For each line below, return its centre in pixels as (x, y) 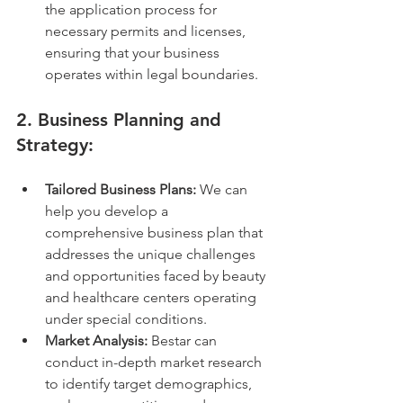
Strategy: (55, 144)
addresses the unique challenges (152, 254)
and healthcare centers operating (152, 297)
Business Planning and (132, 119)
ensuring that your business (134, 52)
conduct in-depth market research (155, 362)
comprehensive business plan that (156, 232)
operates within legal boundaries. (152, 74)
